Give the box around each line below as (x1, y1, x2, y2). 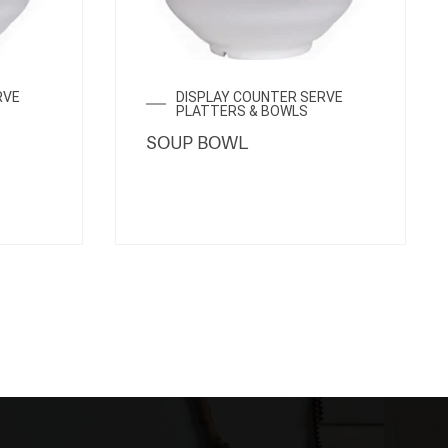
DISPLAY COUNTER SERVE (176, 89, 343, 106)
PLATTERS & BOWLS (176, 103, 308, 120)
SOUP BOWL (146, 133, 248, 154)
